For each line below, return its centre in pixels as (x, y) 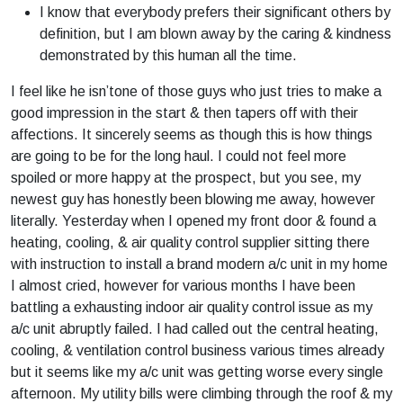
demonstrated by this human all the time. (168, 55)
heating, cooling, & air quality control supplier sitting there (190, 242)
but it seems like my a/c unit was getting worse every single (197, 372)
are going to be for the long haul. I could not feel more (179, 156)
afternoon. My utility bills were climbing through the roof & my (201, 394)
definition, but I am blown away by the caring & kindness (215, 34)
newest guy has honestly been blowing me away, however (193, 199)
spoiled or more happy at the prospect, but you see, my (186, 178)
